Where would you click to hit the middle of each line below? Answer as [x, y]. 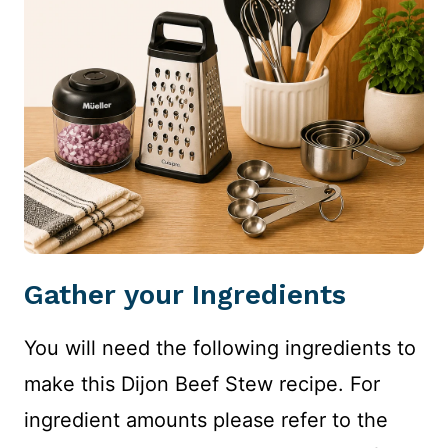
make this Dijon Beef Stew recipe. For [202, 384]
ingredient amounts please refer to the [206, 420]
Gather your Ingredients [185, 295]
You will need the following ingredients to [220, 348]
